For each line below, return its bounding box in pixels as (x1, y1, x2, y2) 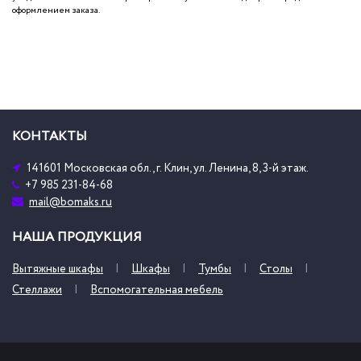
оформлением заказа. (12, 4, 100, 16)
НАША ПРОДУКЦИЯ (12, 228, 142, 246)
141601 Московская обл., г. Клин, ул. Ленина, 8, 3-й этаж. (27, 160, 309, 176)
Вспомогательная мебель (90, 282, 223, 297)
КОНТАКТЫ (12, 127, 87, 145)
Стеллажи (12, 282, 62, 297)
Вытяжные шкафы (12, 261, 103, 276)
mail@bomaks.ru (29, 194, 112, 210)
